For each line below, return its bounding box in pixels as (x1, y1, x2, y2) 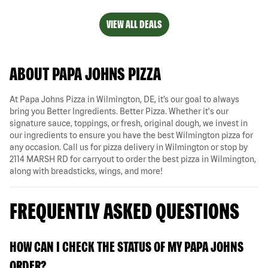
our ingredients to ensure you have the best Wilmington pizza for (10, 130, 253, 140)
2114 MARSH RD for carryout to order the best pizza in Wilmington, (10, 154, 256, 164)
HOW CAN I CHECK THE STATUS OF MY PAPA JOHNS (10, 238, 243, 255)
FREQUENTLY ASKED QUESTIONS (10, 197, 239, 224)
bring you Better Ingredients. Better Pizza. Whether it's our (10, 106, 229, 116)
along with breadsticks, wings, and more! (10, 166, 163, 176)
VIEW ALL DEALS (106, 17, 162, 31)
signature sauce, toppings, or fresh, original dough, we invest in (10, 118, 248, 128)
